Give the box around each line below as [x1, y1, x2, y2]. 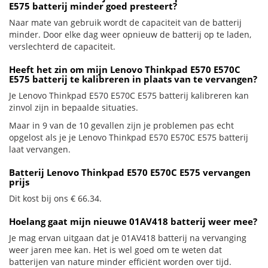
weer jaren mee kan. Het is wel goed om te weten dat [9, 244, 222, 255]
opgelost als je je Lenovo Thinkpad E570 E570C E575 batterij [9, 132, 248, 143]
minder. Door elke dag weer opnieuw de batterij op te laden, [9, 29, 251, 40]
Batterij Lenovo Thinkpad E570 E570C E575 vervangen [9, 166, 251, 178]
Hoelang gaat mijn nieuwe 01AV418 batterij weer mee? [9, 215, 257, 227]
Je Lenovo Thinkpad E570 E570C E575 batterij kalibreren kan [9, 90, 249, 101]
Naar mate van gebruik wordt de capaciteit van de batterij [9, 17, 242, 28]
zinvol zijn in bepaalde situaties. [9, 102, 138, 113]
